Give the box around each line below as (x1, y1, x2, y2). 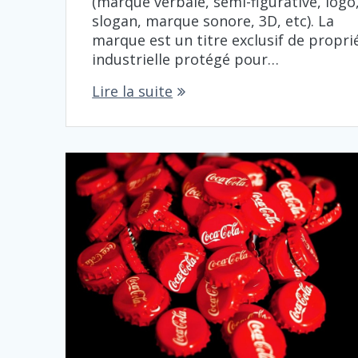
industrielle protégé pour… (92, 50, 280, 69)
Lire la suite (92, 82, 173, 101)
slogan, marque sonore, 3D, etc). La (92, 11, 335, 30)
